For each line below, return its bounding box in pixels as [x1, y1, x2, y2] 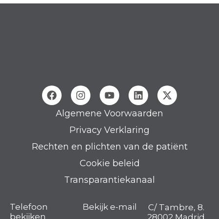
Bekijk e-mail [82, 201, 137, 212]
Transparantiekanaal [64, 174, 155, 185]
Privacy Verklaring [69, 124, 150, 135]
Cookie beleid [79, 157, 140, 169]
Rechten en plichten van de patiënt [31, 141, 188, 152]
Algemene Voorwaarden [56, 108, 163, 119]
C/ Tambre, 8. [148, 202, 204, 212]
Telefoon [10, 201, 48, 212]
